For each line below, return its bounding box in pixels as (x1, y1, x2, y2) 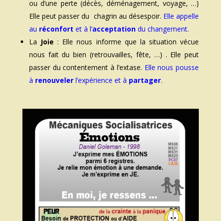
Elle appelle (163, 11, 199, 21)
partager (128, 75, 161, 85)
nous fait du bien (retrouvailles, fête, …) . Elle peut (29, 50, 199, 60)
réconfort (38, 24, 74, 34)
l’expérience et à (73, 75, 129, 85)
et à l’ (73, 24, 92, 34)
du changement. (135, 24, 189, 34)
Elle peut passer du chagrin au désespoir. (29, 11, 164, 21)
